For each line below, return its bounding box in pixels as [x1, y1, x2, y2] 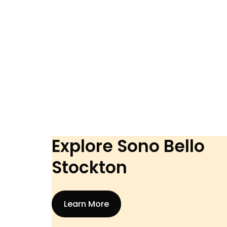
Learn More [63, 198, 109, 210]
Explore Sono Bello [51, 135, 205, 158]
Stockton [51, 156, 127, 179]
